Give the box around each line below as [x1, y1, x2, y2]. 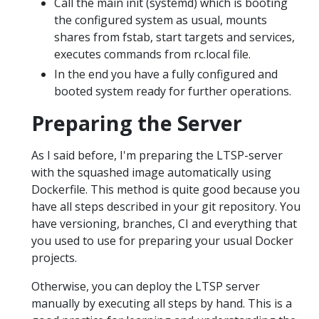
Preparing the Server [31, 109, 242, 137]
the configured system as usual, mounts [54, 12, 267, 28]
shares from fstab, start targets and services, [54, 29, 295, 46]
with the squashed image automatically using [31, 164, 271, 181]
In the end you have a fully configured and [54, 66, 278, 83]
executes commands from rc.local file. [54, 46, 251, 63]
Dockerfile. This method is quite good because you [31, 182, 300, 198]
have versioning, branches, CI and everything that [31, 216, 297, 232]
